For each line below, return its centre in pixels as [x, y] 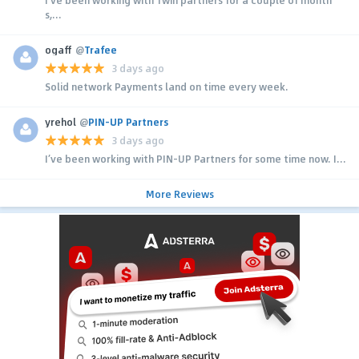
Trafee [101, 49]
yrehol [61, 121]
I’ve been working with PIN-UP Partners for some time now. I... [196, 158]
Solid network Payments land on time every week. [167, 86]
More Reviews [179, 194]
